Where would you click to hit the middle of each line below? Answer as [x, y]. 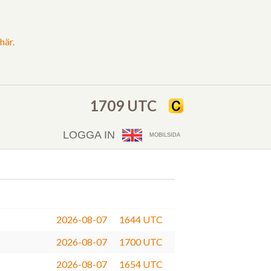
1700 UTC [141, 241]
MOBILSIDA [165, 135]
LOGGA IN [89, 135]
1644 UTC [141, 219]
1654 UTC [141, 264]
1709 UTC [124, 106]
